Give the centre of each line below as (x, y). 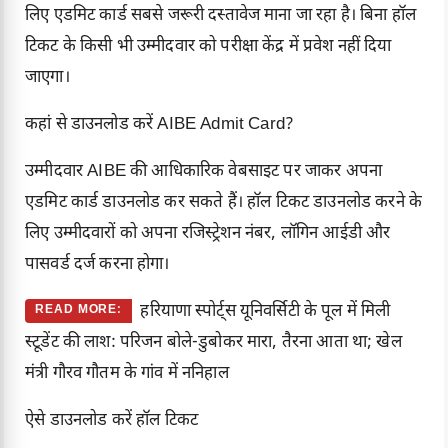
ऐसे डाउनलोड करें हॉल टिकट (112, 420)
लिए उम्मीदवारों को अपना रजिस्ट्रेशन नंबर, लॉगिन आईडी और (208, 233)
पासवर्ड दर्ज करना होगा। (97, 264)
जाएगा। (47, 77)
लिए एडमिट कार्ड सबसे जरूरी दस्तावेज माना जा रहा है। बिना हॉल (220, 15)
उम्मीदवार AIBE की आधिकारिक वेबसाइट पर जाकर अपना (204, 171)
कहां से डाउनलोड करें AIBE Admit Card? (160, 124)
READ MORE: (79, 311)
